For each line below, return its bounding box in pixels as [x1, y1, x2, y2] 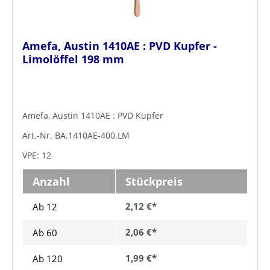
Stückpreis [125, 174, 183, 189]
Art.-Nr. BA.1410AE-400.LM [22, 130, 130, 142]
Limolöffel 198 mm [22, 52, 124, 67]
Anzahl [33, 174, 70, 189]
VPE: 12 [22, 149, 51, 162]
